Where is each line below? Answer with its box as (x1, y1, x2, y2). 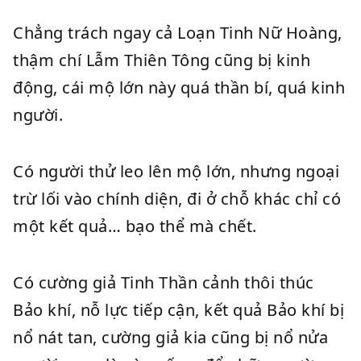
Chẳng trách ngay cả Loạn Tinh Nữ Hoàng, (13, 22, 342, 44)
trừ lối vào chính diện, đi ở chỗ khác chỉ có (13, 188, 341, 210)
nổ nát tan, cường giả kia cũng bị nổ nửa (13, 326, 328, 348)
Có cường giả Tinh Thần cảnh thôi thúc (13, 272, 314, 293)
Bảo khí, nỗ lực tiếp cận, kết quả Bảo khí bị (13, 299, 344, 321)
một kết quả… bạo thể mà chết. (13, 215, 257, 237)
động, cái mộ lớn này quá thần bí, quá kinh (13, 77, 345, 98)
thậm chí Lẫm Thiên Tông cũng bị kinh (13, 49, 310, 71)
